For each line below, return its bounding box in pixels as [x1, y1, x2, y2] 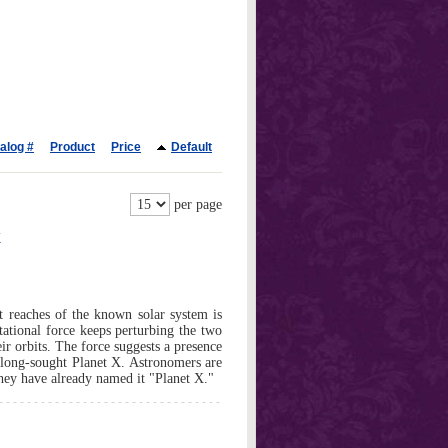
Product [50, 140, 95, 154]
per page [170, 197, 222, 212]
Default [171, 140, 212, 154]
